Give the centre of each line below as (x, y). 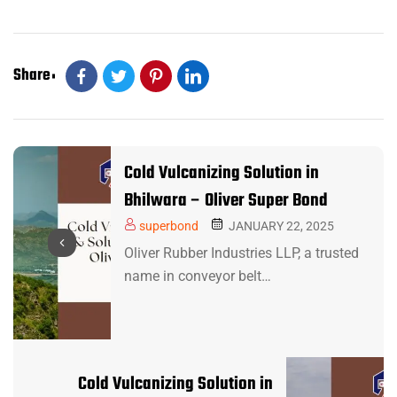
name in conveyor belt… (198, 276)
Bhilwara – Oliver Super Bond (226, 201)
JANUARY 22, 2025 (280, 226)
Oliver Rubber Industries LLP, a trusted (241, 253)
